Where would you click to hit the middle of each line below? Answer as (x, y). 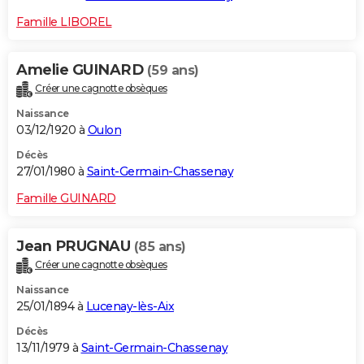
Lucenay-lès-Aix (130, 306)
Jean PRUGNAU (75, 246)
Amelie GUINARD (82, 69)
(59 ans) (173, 70)
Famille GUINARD (66, 198)
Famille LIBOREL (64, 22)
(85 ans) (160, 246)
